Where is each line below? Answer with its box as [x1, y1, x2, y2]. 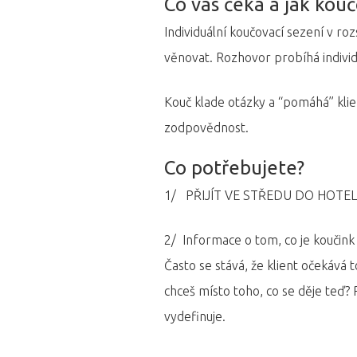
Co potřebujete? [164, 156, 305, 178]
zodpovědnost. [164, 120, 249, 135]
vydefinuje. [164, 308, 226, 324]
